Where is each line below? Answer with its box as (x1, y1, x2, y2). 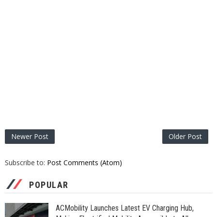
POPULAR (29, 180, 69, 190)
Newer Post (11, 132, 48, 141)
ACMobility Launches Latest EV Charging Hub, (56, 203, 194, 213)
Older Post (169, 132, 202, 141)
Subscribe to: (5, 158, 47, 167)
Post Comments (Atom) (47, 158, 122, 167)
